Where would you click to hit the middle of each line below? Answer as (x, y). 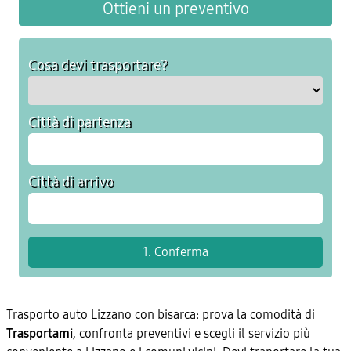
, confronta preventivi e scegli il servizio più (192, 333)
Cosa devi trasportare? (98, 65)
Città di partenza (80, 122)
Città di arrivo (71, 182)
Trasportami (40, 333)
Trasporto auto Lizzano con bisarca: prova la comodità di (161, 315)
